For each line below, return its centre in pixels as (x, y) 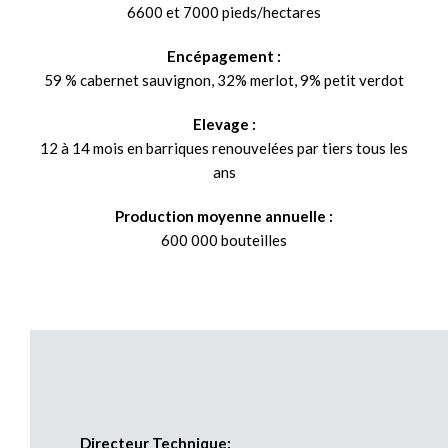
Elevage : (224, 123)
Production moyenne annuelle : (224, 215)
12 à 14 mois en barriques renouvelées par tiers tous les (224, 147)
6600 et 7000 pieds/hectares (224, 11)
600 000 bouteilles (224, 239)
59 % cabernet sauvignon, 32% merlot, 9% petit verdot (224, 79)
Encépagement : (224, 55)
